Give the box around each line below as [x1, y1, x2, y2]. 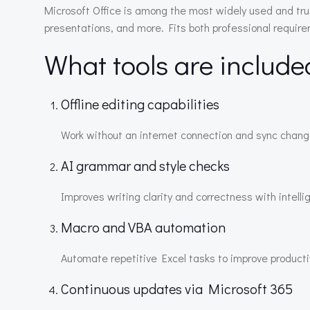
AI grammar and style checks [61, 156, 230, 174]
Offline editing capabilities [61, 95, 219, 113]
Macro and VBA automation [61, 218, 226, 236]
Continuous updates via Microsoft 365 [61, 280, 293, 298]
